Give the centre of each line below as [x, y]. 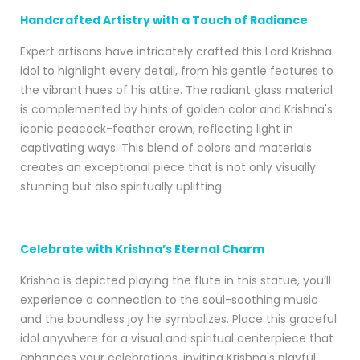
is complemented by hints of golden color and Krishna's [176, 110]
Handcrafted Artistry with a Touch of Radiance [164, 20]
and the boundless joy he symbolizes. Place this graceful [178, 319]
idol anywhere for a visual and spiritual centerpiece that [177, 339]
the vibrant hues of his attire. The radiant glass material [176, 90]
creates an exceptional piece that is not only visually [168, 168]
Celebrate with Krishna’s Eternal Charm [142, 250]
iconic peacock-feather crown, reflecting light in [157, 129]
